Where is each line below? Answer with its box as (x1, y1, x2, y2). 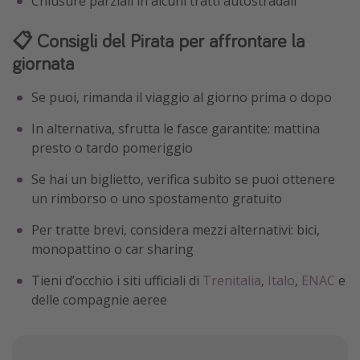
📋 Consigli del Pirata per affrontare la (12, 28, 305, 54)
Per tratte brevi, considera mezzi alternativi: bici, (31, 221, 320, 239)
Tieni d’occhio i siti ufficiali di (31, 272, 202, 290)
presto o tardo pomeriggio (31, 139, 193, 157)
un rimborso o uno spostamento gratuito (31, 190, 282, 208)
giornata (12, 51, 74, 76)
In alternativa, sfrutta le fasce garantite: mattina (31, 120, 320, 138)
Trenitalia (202, 272, 261, 290)
